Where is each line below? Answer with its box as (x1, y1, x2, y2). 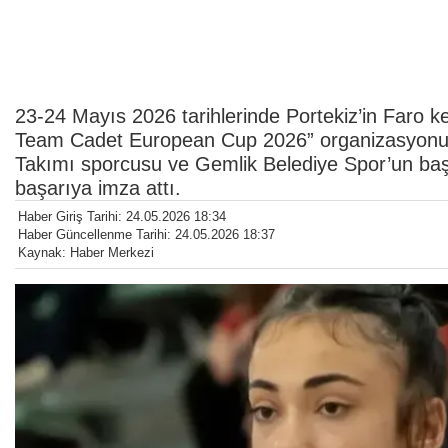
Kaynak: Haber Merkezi (18, 244, 154, 260)
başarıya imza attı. (15, 176, 181, 199)
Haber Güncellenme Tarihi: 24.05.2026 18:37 (18, 226, 275, 242)
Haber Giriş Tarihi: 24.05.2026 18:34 (18, 208, 226, 224)
